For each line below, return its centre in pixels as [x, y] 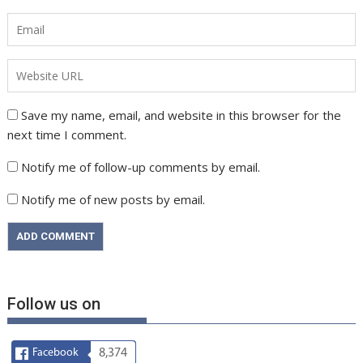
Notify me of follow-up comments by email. [141, 167]
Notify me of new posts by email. [113, 200]
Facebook [56, 353]
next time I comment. [67, 135]
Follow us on [54, 304]
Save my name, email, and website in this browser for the [181, 115]
